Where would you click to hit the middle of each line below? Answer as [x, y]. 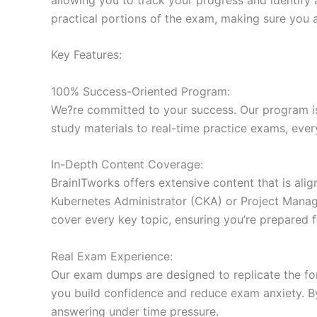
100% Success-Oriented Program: [140, 91]
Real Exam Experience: [112, 256]
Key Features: [86, 55]
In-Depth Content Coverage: [127, 165]
